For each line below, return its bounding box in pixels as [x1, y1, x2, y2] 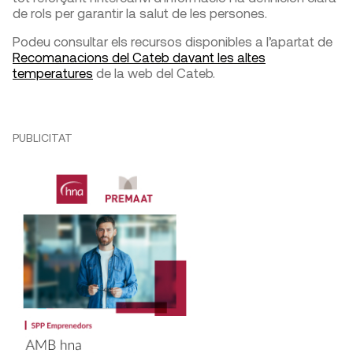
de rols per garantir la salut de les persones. [13, 4, 267, 20]
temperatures [13, 64, 93, 80]
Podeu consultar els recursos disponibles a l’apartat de [13, 32, 333, 49]
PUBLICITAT [13, 130, 72, 144]
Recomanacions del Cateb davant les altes [13, 48, 266, 65]
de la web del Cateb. [93, 64, 215, 80]
